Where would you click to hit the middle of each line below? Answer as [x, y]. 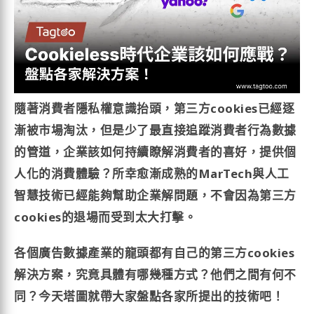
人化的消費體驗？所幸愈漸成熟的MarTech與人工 [152, 173]
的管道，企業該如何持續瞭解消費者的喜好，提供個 [155, 151]
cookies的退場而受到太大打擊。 [105, 217]
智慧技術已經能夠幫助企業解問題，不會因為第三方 [155, 195]
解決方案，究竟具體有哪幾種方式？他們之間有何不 [155, 275]
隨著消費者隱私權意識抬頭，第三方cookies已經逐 [155, 108]
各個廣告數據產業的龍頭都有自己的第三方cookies [155, 253]
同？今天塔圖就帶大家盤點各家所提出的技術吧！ [149, 296]
